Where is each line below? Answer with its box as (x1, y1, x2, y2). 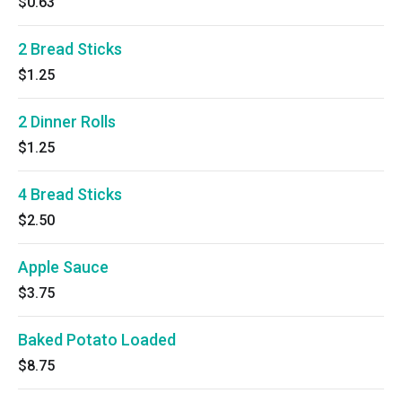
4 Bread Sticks (18, 185, 122, 204)
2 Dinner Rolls (18, 112, 116, 131)
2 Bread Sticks (18, 39, 122, 58)
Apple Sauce (18, 258, 109, 276)
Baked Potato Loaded (18, 330, 176, 349)
